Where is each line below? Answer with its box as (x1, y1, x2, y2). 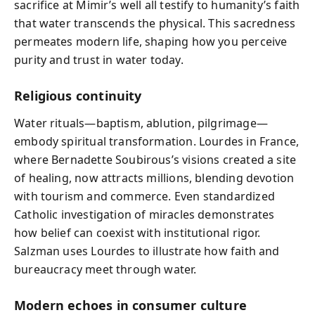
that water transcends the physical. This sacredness (14, 15, 296, 31)
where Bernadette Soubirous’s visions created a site (14, 151, 297, 167)
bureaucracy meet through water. (14, 261, 197, 277)
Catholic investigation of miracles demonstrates (14, 206, 275, 222)
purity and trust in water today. (14, 52, 184, 67)
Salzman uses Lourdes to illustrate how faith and (14, 243, 280, 259)
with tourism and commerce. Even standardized (14, 188, 275, 204)
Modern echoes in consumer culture (14, 296, 247, 314)
